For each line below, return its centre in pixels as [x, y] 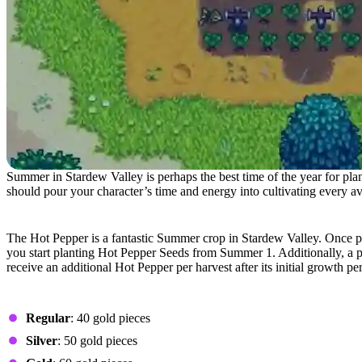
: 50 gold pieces [97, 341]
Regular [48, 318]
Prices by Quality [67, 299]
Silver [42, 341]
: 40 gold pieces [110, 318]
